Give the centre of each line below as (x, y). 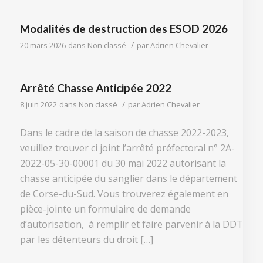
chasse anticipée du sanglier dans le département (128, 178)
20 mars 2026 (43, 45)
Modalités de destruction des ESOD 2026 (124, 29)
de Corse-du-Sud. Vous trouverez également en (124, 193)
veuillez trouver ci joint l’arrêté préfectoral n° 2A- (127, 148)
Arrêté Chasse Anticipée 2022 (95, 88)
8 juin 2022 (38, 105)
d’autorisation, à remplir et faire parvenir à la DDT (131, 224)
